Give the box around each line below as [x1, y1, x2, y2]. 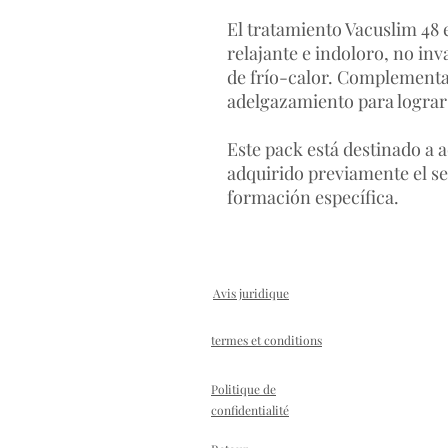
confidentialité [211, 402, 289, 418]
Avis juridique [213, 285, 289, 301]
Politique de [211, 381, 276, 397]
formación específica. [227, 185, 399, 209]
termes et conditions [211, 332, 322, 348]
